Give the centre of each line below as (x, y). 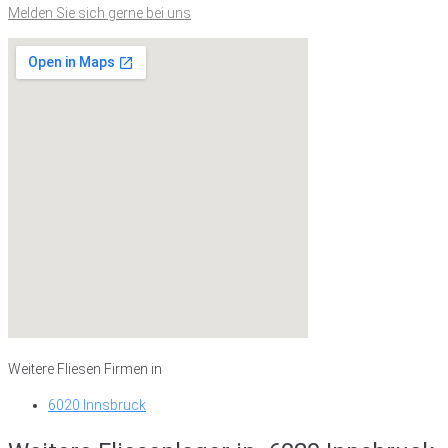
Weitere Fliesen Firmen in (85, 369)
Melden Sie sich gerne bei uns (99, 13)
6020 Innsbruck (97, 405)
